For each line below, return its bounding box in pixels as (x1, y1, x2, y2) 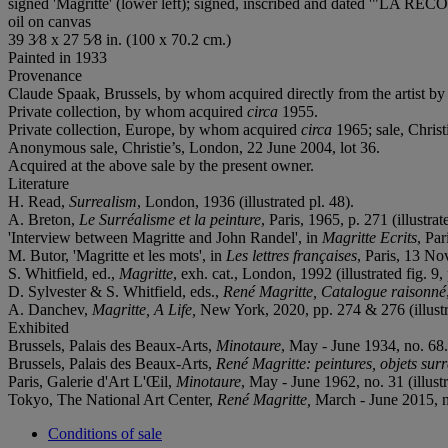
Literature (8, 174, 69, 192)
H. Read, (8, 192, 69, 210)
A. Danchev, (8, 300, 92, 318)
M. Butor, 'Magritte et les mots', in (8, 246, 226, 264)
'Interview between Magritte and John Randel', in (8, 228, 322, 246)
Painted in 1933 (8, 48, 107, 66)
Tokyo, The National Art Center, (8, 390, 217, 408)
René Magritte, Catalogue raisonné (223, 282, 446, 300)
